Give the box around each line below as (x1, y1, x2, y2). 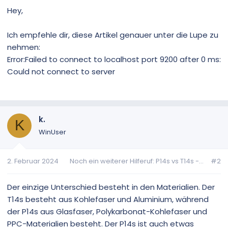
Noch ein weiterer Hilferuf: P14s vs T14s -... (70, 156, 204, 166)
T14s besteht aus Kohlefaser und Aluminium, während (7, 194, 209, 205)
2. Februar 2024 (7, 156, 59, 166)
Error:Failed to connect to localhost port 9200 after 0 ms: (7, 53, 221, 65)
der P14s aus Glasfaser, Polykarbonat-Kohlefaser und (7, 206, 207, 217)
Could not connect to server (7, 66, 115, 77)
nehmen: (7, 41, 40, 52)
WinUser (39, 127, 66, 137)
